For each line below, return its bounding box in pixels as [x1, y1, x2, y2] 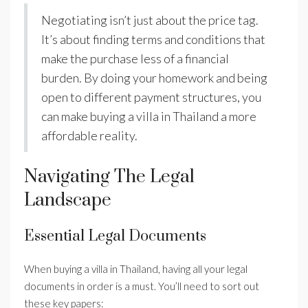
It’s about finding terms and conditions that [41, 32, 265, 47]
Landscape [24, 189, 111, 212]
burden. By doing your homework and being [41, 70, 267, 86]
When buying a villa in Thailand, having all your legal [24, 263, 247, 276]
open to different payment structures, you [41, 89, 261, 105]
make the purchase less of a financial [41, 51, 229, 67]
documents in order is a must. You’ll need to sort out [24, 280, 259, 293]
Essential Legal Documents [24, 227, 206, 246]
